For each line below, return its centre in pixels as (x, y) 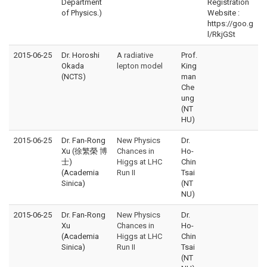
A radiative (135, 55)
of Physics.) (82, 13)
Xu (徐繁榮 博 (84, 151)
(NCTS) (74, 77)
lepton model (140, 66)
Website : (223, 13)
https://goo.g (230, 24)
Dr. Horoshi (80, 55)
